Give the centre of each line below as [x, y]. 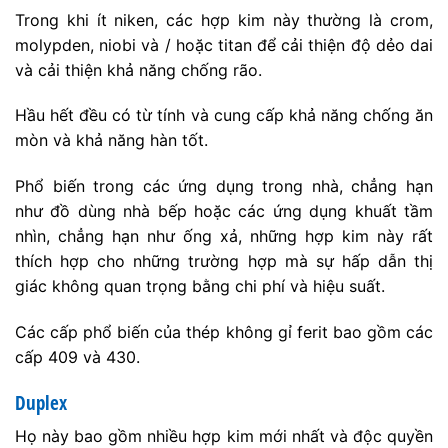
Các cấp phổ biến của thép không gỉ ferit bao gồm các [224, 331]
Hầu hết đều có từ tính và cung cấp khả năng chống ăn [224, 115]
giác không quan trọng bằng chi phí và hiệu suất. [200, 286]
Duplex [41, 402]
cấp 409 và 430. [77, 356]
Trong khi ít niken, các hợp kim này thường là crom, [224, 19]
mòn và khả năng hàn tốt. [111, 140]
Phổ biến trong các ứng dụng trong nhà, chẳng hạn [224, 186]
